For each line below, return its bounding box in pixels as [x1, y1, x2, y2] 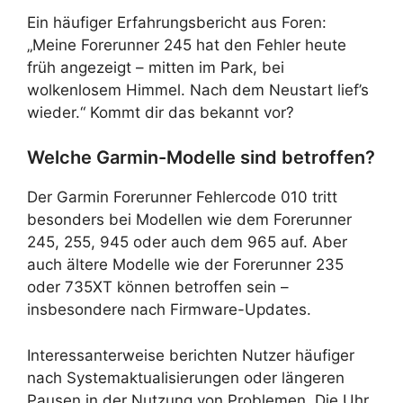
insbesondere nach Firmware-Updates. [27, 300, 311, 318]
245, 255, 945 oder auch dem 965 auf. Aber [27, 233, 347, 251]
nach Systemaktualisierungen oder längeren [27, 368, 345, 387]
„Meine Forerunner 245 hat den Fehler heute [27, 35, 346, 54]
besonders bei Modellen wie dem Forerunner [27, 210, 352, 228]
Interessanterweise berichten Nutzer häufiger [27, 345, 354, 364]
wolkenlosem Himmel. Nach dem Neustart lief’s [27, 80, 369, 99]
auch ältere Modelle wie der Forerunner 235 [27, 255, 344, 273]
